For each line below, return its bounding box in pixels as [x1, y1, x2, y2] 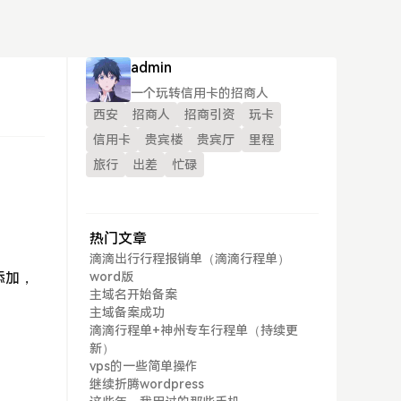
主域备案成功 [90, 305, 165, 320]
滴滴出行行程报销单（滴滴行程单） [90, 252, 290, 266]
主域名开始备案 [90, 287, 177, 302]
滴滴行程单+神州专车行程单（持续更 [90, 323, 298, 337]
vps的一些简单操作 [90, 359, 198, 373]
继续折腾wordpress [90, 377, 204, 391]
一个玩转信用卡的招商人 [131, 86, 269, 100]
